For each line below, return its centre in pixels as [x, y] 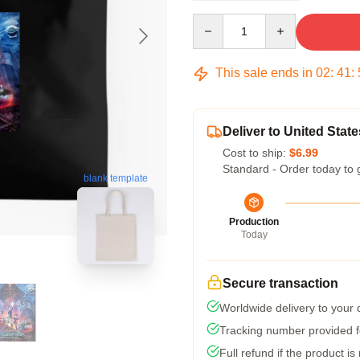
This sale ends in [264, 73]
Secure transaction [280, 283]
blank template [116, 180]
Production [254, 222]
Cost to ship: [256, 153]
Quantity [213, 21]
